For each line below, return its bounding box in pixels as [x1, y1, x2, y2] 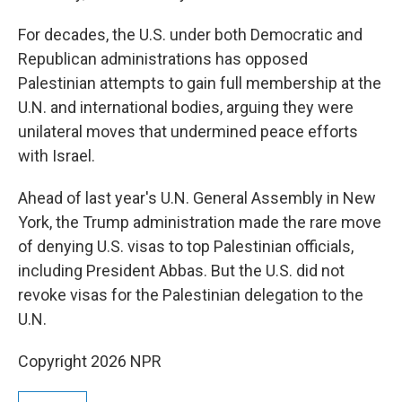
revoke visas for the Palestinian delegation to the [18, 285, 363, 304]
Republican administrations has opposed [18, 49, 308, 68]
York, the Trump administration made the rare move [18, 213, 381, 232]
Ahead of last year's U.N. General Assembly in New [18, 188, 376, 207]
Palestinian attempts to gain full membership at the [18, 74, 381, 92]
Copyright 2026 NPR [18, 352, 162, 371]
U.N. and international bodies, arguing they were [18, 98, 354, 117]
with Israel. [18, 146, 95, 165]
